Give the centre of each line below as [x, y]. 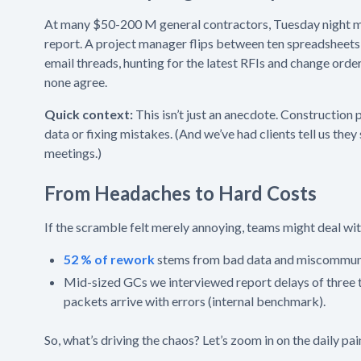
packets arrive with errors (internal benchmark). [195, 301]
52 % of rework [109, 259]
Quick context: [89, 114]
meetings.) [73, 152]
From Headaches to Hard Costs [180, 193]
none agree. [76, 81]
